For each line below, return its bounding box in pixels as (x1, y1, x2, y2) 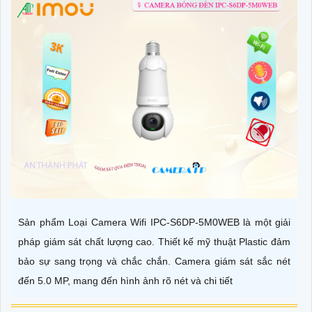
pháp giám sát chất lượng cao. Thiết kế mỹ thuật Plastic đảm (18, 235, 290, 247)
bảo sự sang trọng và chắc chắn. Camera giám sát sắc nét (18, 255, 290, 267)
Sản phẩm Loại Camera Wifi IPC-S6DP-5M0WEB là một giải (18, 216, 290, 228)
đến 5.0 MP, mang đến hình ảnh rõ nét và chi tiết (18, 274, 233, 286)
